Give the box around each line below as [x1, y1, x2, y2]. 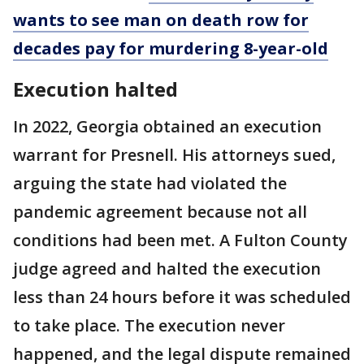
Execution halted [13, 76, 178, 103]
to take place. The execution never [13, 314, 285, 337]
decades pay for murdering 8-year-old [13, 37, 328, 60]
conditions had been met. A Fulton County [13, 229, 348, 252]
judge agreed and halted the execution [13, 258, 321, 280]
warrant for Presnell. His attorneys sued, [13, 144, 336, 167]
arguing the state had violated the [13, 172, 287, 195]
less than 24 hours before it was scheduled [13, 286, 351, 309]
